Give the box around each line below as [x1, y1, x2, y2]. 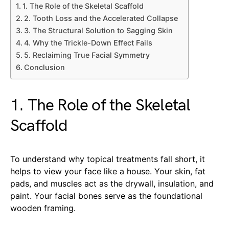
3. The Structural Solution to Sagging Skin [24, 26, 173, 35]
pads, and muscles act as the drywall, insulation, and [10, 178, 214, 189]
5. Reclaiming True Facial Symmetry [24, 51, 150, 60]
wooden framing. [10, 203, 76, 214]
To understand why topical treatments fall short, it [10, 154, 205, 165]
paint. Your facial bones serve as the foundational [10, 191, 202, 201]
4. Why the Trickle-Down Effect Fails [24, 38, 152, 48]
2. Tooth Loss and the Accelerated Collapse [24, 14, 178, 23]
